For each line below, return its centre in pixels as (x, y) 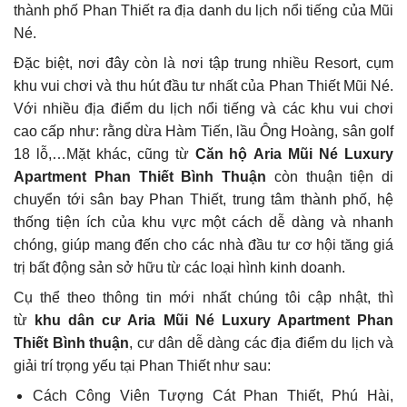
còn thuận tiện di (333, 177)
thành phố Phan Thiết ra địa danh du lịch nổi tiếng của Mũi (203, 11)
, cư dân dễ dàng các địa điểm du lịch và (261, 343)
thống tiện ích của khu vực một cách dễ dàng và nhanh (203, 223)
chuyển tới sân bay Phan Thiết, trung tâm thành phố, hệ (203, 200)
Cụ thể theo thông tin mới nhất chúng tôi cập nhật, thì (203, 298)
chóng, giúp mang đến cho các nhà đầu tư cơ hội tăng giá (203, 245)
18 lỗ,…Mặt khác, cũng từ (104, 154)
